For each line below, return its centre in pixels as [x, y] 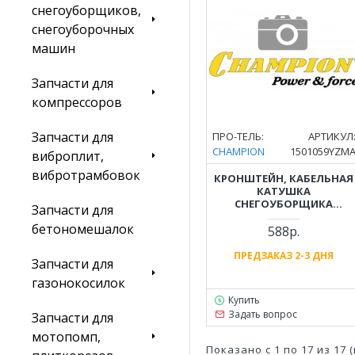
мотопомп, [66, 337]
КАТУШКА [284, 191]
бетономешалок [83, 229]
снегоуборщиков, [86, 10]
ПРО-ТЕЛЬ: [238, 137]
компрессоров [77, 102]
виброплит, [68, 156]
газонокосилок [78, 283]
